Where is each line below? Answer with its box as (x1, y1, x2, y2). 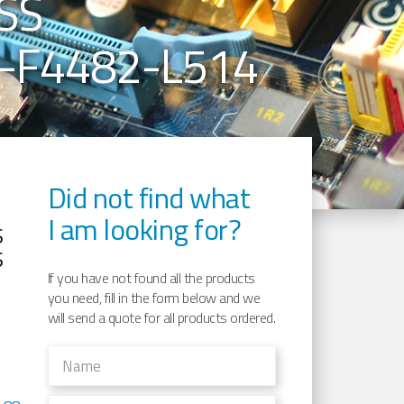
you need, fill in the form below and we (47, 287, 261, 309)
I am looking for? (47, 207, 242, 252)
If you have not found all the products (47, 267, 255, 289)
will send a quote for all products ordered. (47, 307, 276, 329)
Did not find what (47, 176, 251, 220)
